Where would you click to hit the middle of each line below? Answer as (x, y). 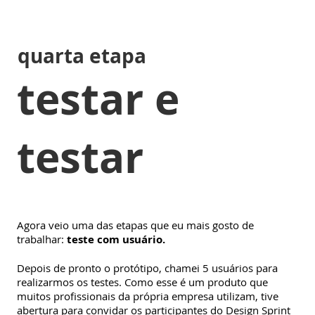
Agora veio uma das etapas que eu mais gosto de (135, 225)
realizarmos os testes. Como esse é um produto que (142, 282)
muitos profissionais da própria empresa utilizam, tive (148, 296)
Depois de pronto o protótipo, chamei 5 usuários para (147, 268)
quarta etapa (82, 56)
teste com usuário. (115, 239)
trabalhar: (40, 239)
